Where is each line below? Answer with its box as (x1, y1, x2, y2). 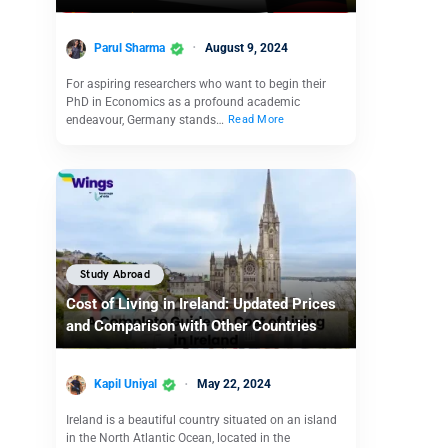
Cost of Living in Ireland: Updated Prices (66, 295, 336, 314)
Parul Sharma (94, 40, 165, 55)
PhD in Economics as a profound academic (66, 94, 300, 109)
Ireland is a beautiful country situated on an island (66, 412, 337, 427)
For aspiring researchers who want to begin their (66, 76, 326, 91)
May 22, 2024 (197, 377, 271, 392)
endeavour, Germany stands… (66, 112, 227, 127)
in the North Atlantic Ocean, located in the (66, 430, 290, 445)
